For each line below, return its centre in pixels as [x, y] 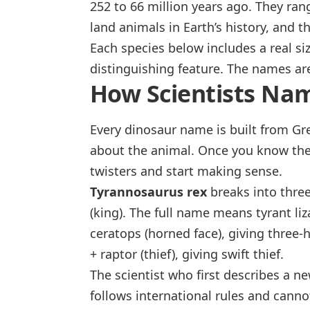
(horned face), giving [204, 234]
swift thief [251, 254]
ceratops [116, 234]
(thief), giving [179, 254]
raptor [119, 254]
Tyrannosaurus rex [148, 192]
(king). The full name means [173, 213]
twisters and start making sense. [186, 171]
